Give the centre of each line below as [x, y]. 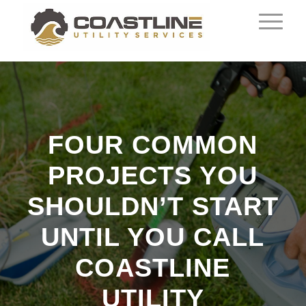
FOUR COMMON [153, 145]
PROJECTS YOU [153, 176]
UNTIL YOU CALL [153, 237]
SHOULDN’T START [153, 206]
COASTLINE [153, 268]
